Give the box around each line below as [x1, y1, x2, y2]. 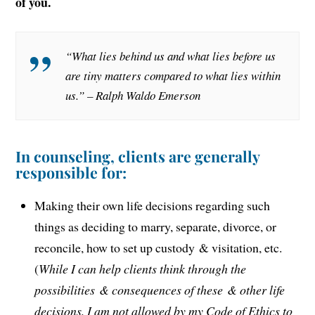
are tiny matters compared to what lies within [65, 67, 281, 84]
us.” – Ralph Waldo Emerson [65, 86, 201, 103]
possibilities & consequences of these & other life [34, 281, 285, 298]
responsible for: [15, 162, 127, 182]
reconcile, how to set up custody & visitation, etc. [34, 238, 283, 256]
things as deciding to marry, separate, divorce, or [34, 217, 277, 235]
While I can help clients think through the [39, 259, 247, 277]
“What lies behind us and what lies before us [65, 47, 276, 64]
